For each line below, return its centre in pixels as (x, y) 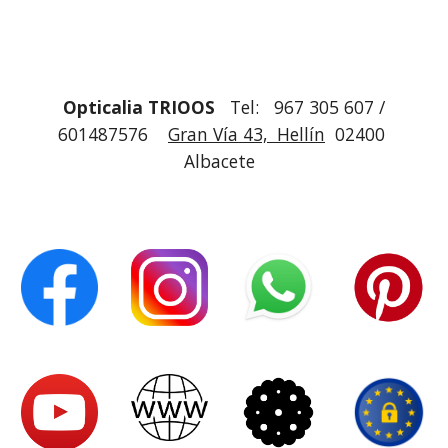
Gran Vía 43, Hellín (246, 134)
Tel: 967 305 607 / (300, 107)
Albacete (224, 161)
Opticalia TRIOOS (139, 107)
